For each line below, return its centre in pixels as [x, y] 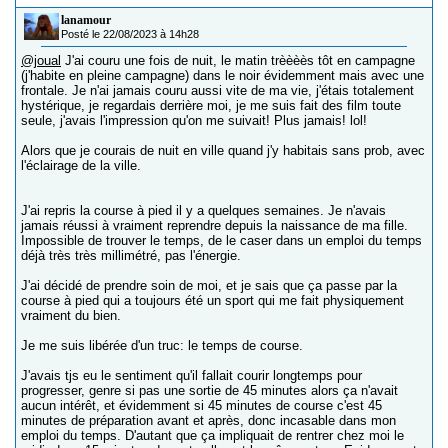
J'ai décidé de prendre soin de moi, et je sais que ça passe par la [209, 286]
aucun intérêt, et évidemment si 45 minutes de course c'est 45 [201, 406]
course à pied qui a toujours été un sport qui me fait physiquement [212, 301]
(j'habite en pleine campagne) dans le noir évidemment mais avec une [222, 76]
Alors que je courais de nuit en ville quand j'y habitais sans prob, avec [223, 151]
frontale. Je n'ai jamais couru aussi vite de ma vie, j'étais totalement [217, 91]
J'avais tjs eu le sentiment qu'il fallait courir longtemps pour [191, 376]
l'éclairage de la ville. [81, 166]
